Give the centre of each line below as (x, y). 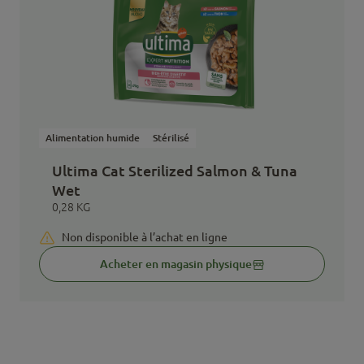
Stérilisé (171, 138)
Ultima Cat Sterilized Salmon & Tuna (175, 171)
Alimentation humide (93, 138)
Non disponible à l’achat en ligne (145, 237)
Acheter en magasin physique (175, 264)
